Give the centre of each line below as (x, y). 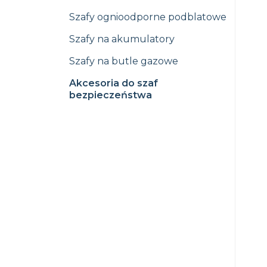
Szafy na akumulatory (122, 39)
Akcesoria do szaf (114, 83)
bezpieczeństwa (111, 95)
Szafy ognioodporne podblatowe (148, 17)
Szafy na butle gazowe (124, 61)
